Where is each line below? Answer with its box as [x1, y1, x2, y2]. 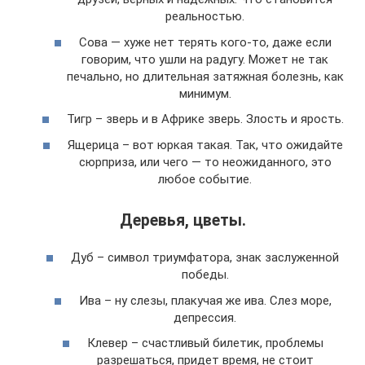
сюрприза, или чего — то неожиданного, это [78, 154, 332, 169]
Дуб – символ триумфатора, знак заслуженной [71, 250, 339, 266]
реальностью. [165, 9, 244, 24]
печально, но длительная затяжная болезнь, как [66, 68, 344, 84]
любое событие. [158, 171, 252, 187]
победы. [181, 267, 229, 283]
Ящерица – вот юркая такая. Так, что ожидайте [67, 137, 343, 152]
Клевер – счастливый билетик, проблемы [86, 336, 323, 351]
